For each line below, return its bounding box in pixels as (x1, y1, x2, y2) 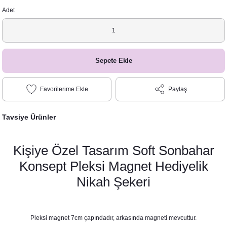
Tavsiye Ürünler (2, 113, 56, 121)
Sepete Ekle (95, 57, 132, 64)
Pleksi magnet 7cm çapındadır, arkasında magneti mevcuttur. (30, 214, 197, 221)
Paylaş (168, 85, 187, 93)
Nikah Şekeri (77, 174, 150, 190)
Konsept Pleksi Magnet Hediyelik (19, 159, 208, 174)
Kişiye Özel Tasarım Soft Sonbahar (13, 143, 214, 158)
